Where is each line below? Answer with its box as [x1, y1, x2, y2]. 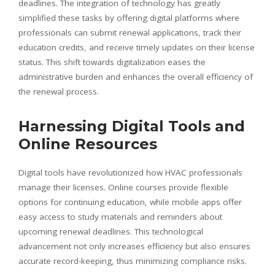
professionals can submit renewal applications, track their [18, 26, 241, 38]
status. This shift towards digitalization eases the [18, 56, 206, 68]
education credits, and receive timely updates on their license [18, 41, 255, 53]
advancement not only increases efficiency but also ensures [18, 240, 250, 252]
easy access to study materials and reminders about [18, 211, 222, 222]
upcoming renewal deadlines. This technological [18, 225, 203, 237]
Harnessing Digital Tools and [18, 117, 245, 135]
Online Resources [18, 134, 157, 153]
